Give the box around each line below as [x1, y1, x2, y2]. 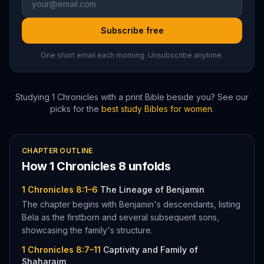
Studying [15, 92, 52, 102]
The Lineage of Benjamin [100, 184, 204, 194]
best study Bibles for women [101, 104, 212, 114]
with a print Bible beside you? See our [98, 92, 249, 102]
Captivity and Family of [103, 245, 198, 255]
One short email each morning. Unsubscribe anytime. [41, 51, 223, 60]
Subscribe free [100, 25, 164, 35]
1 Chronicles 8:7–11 [22, 245, 101, 255]
